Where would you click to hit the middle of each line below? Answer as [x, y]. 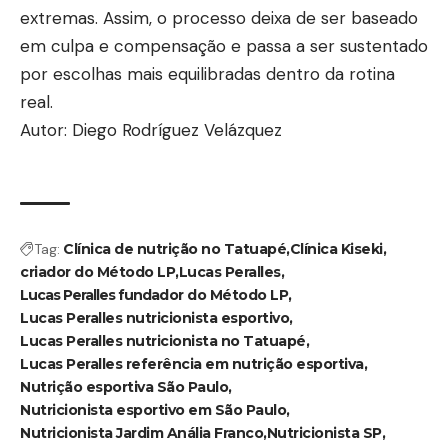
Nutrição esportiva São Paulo [124, 386]
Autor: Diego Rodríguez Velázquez [151, 129]
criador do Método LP [97, 271]
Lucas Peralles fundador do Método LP [154, 294]
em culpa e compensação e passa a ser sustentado [224, 45]
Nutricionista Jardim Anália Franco [141, 432]
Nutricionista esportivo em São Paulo [153, 409]
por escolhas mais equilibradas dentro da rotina [207, 73]
